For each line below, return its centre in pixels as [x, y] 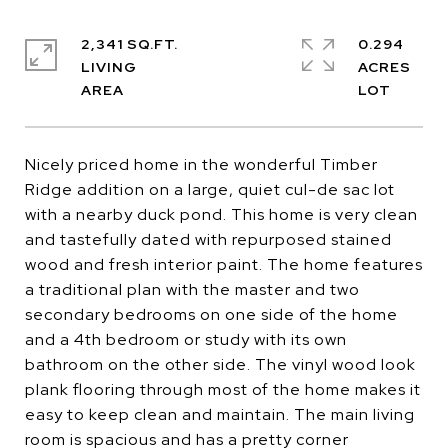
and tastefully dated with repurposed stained [208, 239]
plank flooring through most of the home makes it [223, 389]
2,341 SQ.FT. [129, 44]
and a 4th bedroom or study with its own [186, 339]
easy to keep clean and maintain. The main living [220, 414]
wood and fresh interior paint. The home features [224, 264]
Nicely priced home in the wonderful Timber [201, 164]
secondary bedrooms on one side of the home [211, 314]
